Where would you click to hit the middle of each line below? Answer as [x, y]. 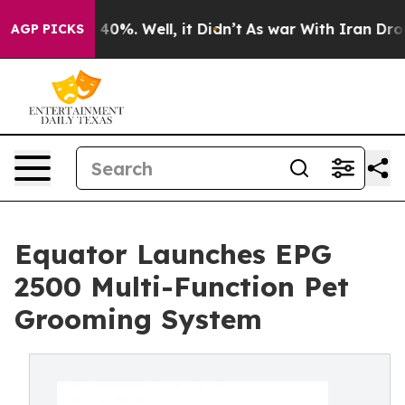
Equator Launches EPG [173, 254]
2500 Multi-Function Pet [182, 287]
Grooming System [138, 319]
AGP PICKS [47, 29]
